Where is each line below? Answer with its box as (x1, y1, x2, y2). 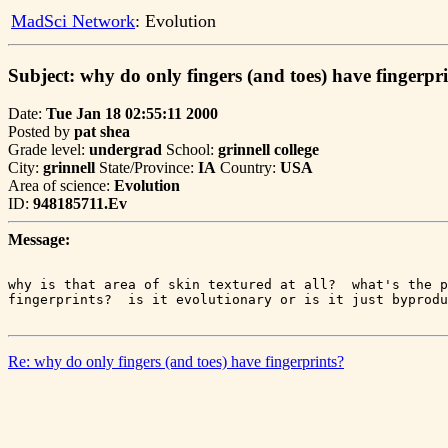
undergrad (89, 141, 162, 159)
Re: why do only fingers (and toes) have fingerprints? (8, 353, 344, 371)
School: (162, 141, 218, 159)
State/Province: (95, 159, 198, 177)
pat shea (74, 123, 130, 141)
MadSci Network (11, 11, 135, 31)
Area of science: (8, 177, 114, 195)
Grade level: (8, 141, 89, 159)
